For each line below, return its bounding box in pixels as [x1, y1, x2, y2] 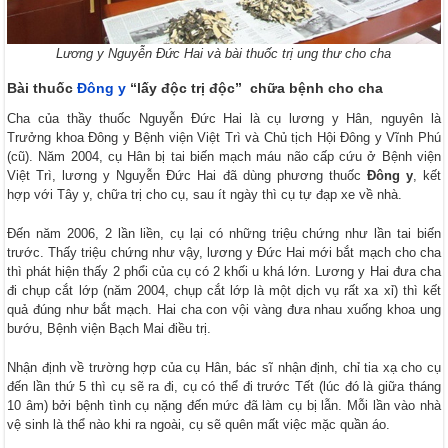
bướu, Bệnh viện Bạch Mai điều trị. [7, 321, 212, 337]
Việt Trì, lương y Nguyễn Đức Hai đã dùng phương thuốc [7, 168, 367, 184]
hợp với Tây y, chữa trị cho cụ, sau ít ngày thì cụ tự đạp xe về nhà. [7, 187, 403, 203]
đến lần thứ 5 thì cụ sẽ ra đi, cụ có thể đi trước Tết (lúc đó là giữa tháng [7, 379, 441, 395]
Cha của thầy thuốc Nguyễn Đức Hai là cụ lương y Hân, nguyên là [7, 111, 441, 127]
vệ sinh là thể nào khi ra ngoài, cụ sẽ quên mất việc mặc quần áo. [7, 417, 391, 433]
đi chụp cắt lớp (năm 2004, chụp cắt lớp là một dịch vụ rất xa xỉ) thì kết [7, 283, 441, 299]
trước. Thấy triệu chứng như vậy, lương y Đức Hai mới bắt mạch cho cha [7, 245, 441, 261]
